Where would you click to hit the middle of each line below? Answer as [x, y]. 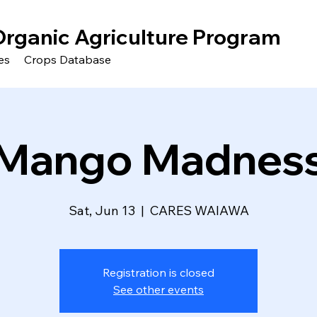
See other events [158, 289]
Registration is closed [158, 272]
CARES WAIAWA [199, 210]
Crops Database [68, 59]
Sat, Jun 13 [102, 210]
